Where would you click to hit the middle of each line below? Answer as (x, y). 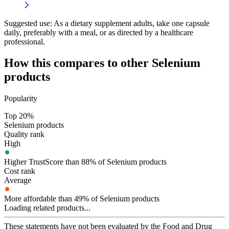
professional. (25, 41)
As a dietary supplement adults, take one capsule (131, 23)
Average (18, 180)
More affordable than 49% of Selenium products (82, 199)
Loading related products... (47, 208)
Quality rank (24, 134)
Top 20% (19, 116)
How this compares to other (78, 63)
